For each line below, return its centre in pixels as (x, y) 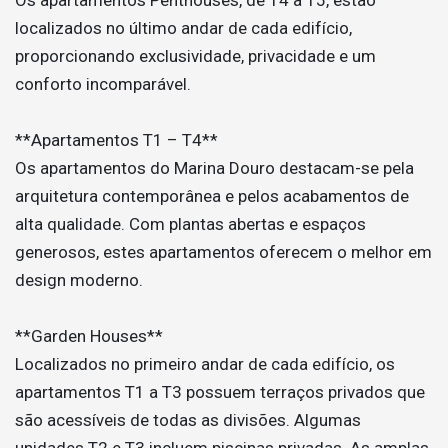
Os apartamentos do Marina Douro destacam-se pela (214, 167)
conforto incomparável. (103, 83)
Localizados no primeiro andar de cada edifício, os (205, 363)
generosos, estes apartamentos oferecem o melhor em (223, 251)
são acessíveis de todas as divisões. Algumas (188, 419)
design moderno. (79, 279)
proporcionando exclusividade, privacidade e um (195, 55)
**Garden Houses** (89, 335)
